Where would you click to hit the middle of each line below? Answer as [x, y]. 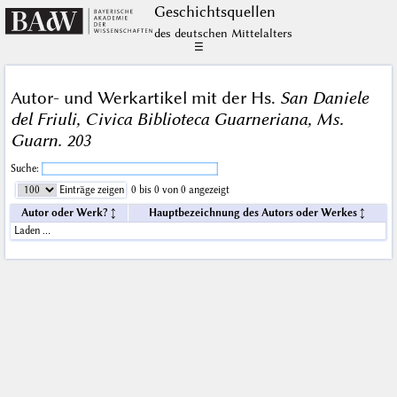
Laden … [32, 231]
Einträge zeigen [90, 191]
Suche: [26, 169]
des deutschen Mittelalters [223, 33]
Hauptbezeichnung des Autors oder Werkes [253, 214]
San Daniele [324, 97]
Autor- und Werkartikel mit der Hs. [145, 97]
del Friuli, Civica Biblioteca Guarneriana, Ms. [177, 119]
